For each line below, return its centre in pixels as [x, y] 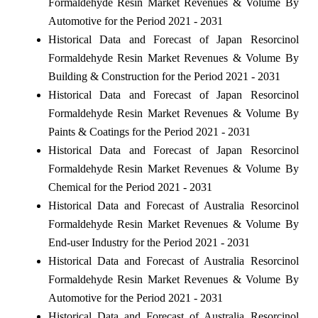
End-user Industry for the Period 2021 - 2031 [149, 242]
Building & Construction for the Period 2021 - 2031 [164, 76]
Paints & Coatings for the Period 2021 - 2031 [149, 131]
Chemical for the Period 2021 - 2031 [130, 187]
